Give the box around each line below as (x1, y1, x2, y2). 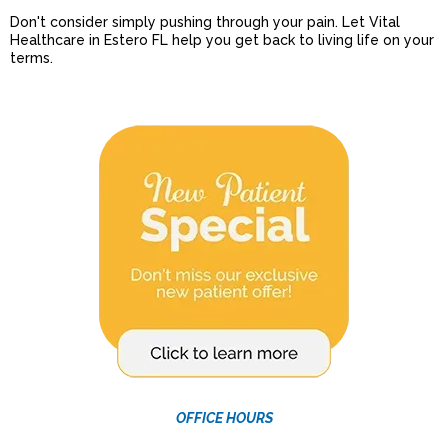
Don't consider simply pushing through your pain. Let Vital (10, 14, 400, 31)
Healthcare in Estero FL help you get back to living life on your (10, 32, 434, 49)
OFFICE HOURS (175, 410, 273, 427)
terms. (10, 50, 53, 67)
